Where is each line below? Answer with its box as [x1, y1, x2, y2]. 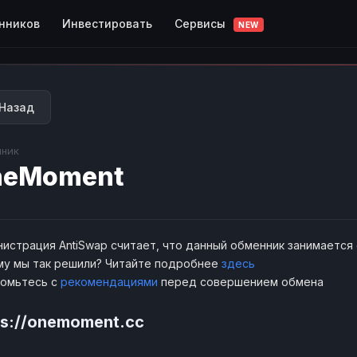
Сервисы [175, 16, 229, 30]
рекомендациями [61, 275, 158, 288]
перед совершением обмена [158, 275, 324, 288]
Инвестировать [62, 16, 152, 30]
